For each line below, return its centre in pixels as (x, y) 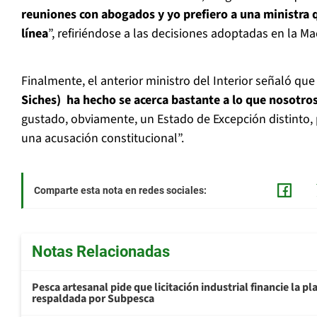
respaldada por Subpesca (93, 299)
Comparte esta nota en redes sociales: (120, 191)
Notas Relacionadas (101, 252)
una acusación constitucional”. (103, 139)
